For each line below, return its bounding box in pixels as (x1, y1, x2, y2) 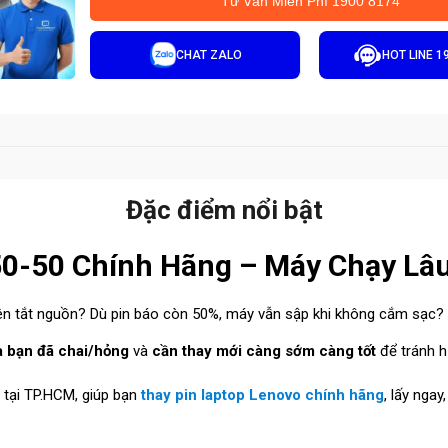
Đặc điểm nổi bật (125, 195, 323, 225)
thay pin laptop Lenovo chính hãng (141, 386, 384, 404)
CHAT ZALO (176, 48, 243, 62)
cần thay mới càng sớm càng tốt (152, 342, 376, 360)
